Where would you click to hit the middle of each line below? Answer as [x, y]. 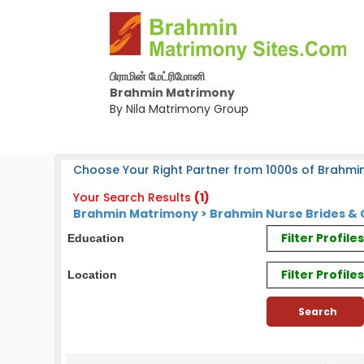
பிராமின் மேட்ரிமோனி [157, 76]
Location [93, 275]
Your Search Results [132, 197]
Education [96, 238]
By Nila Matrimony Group [179, 109]
